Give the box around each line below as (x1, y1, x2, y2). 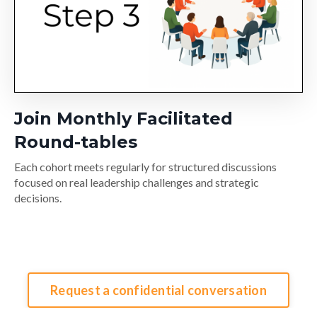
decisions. (14, 191, 69, 205)
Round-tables (14, 132, 137, 153)
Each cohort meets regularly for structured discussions (14, 160, 277, 174)
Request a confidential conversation (50, 282, 267, 298)
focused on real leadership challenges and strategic (14, 175, 259, 190)
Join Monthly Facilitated (14, 108, 233, 129)
